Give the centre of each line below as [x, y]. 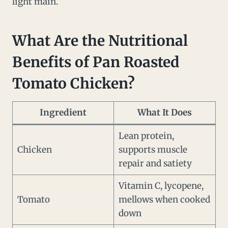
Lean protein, [146, 136]
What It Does [165, 113]
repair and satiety [155, 164]
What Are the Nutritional [100, 41]
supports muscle [153, 150]
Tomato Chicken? [74, 84]
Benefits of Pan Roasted [96, 62]
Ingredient [63, 113]
